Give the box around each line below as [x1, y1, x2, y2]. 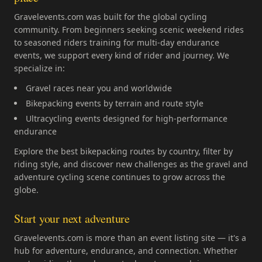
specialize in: [14, 63, 65, 74]
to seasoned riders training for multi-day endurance [14, 37, 219, 48]
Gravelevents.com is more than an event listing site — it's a [14, 232, 246, 243]
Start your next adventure [14, 211, 130, 226]
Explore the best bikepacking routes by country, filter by [14, 146, 233, 157]
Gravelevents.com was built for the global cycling [14, 11, 207, 22]
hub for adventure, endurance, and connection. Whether [14, 245, 237, 256]
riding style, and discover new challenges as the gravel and [14, 158, 248, 170]
